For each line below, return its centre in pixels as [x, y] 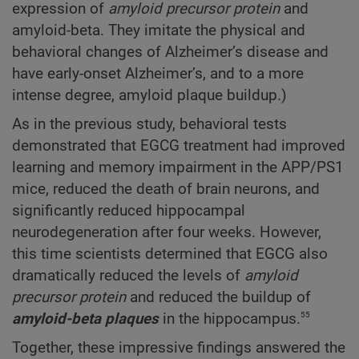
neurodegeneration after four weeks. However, [167, 232]
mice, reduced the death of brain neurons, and [166, 189]
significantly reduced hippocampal [129, 210]
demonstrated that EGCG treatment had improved [179, 145]
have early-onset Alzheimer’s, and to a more [158, 73]
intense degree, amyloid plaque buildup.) [149, 95]
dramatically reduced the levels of [128, 275]
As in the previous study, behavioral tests [149, 124]
